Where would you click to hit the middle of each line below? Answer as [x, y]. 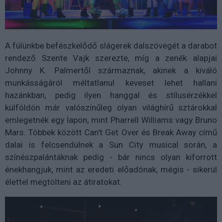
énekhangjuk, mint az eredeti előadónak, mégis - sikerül [111, 169]
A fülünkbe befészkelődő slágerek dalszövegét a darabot [111, 45]
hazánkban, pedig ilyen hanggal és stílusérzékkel [111, 95]
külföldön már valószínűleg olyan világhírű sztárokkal [111, 107]
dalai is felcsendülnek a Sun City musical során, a [111, 144]
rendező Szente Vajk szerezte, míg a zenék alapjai [111, 58]
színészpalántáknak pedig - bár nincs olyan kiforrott [111, 157]
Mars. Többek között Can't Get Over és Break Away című [111, 132]
